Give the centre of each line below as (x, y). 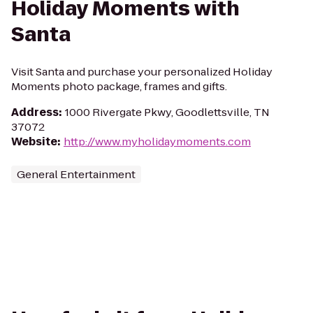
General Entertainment (76, 174)
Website (34, 141)
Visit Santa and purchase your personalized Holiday (142, 72)
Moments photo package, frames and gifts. (119, 86)
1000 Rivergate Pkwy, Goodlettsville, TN (167, 112)
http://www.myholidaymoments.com (157, 141)
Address (35, 112)
